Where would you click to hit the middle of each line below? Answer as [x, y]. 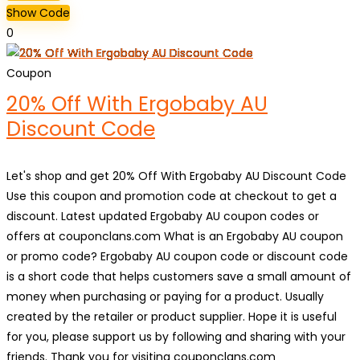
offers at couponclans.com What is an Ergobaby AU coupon [175, 236]
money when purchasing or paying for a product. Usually [165, 297]
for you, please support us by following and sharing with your [176, 337]
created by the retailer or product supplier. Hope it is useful [172, 317]
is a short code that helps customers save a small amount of [179, 276]
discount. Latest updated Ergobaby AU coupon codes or [163, 216]
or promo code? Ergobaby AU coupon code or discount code [177, 256]
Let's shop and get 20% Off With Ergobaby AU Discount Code [176, 176]
